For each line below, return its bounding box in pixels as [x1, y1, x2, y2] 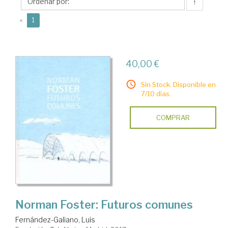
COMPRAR [156, 113, 190, 122]
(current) [34, 16, 60, 23]
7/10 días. [140, 90, 171, 98]
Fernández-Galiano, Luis [15, 215, 95, 224]
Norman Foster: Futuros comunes [15, 198, 193, 212]
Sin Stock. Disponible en [140, 80, 216, 89]
